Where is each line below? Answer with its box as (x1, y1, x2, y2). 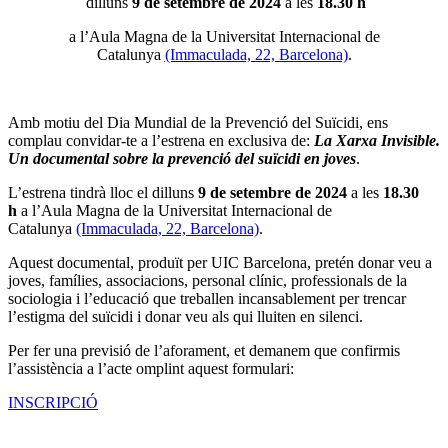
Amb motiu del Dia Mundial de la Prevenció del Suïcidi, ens (8, 114, 388, 132)
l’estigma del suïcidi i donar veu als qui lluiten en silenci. (8, 308, 363, 326)
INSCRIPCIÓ (8, 394, 98, 412)
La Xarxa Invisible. (314, 132, 440, 150)
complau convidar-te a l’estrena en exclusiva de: (8, 132, 314, 150)
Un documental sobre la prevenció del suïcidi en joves (8, 150, 356, 168)
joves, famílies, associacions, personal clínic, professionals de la (8, 272, 407, 290)
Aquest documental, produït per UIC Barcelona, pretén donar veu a (8, 254, 432, 272)
